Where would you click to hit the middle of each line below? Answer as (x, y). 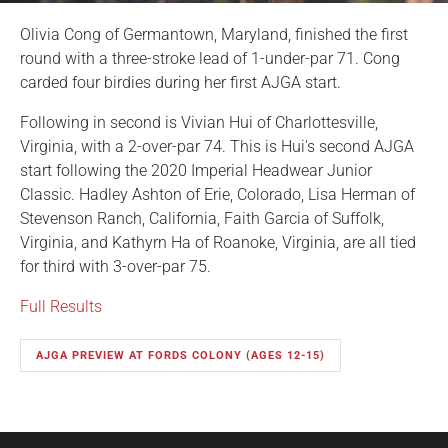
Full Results (61, 306)
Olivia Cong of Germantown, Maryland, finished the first (214, 34)
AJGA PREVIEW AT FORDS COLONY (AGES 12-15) (180, 355)
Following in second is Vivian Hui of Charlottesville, (199, 122)
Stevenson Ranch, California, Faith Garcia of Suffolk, (202, 218)
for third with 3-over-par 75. (115, 266)
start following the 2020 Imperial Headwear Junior (196, 170)
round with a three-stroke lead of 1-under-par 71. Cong (210, 58)
